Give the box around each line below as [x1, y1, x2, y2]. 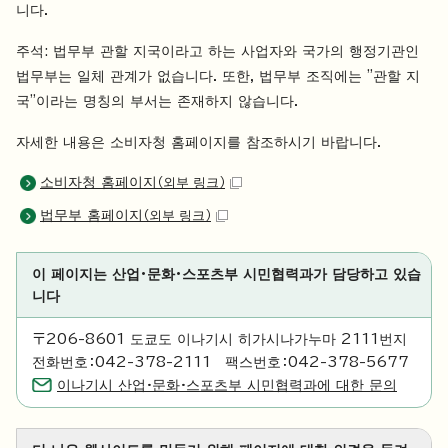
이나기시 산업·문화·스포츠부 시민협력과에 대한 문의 [57, 378, 397, 393]
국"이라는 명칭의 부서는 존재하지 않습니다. [16, 94, 298, 109]
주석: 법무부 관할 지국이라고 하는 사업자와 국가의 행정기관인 [16, 44, 419, 59]
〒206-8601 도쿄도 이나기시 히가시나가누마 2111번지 [32, 332, 407, 347]
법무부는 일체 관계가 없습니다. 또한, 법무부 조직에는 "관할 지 [16, 69, 420, 84]
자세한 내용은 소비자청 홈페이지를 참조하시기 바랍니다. [16, 135, 381, 150]
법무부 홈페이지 [40, 208, 143, 223]
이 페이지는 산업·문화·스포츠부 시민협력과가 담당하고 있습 [32, 267, 421, 282]
